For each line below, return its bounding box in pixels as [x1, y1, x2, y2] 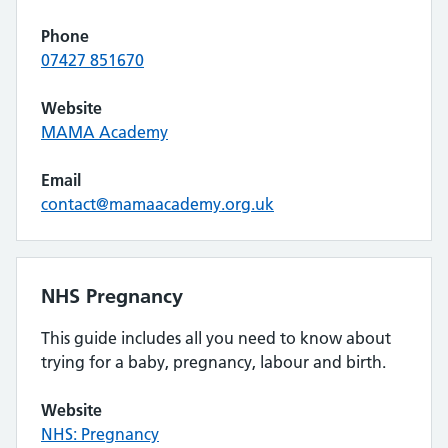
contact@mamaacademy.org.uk [41, 194, 274, 214]
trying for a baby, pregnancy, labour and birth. [41, 352, 386, 372]
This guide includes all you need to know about [41, 328, 391, 348]
